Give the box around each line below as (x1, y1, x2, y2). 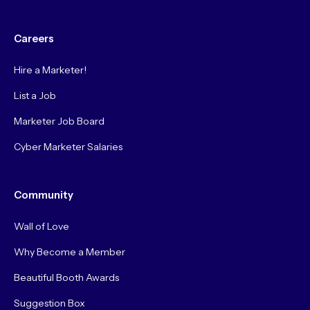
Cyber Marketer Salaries (13, 140, 122, 154)
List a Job (13, 89, 56, 102)
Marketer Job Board (13, 115, 104, 128)
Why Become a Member (13, 246, 125, 259)
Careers (13, 33, 54, 46)
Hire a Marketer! (13, 64, 86, 77)
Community (13, 189, 73, 202)
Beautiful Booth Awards (13, 271, 119, 284)
